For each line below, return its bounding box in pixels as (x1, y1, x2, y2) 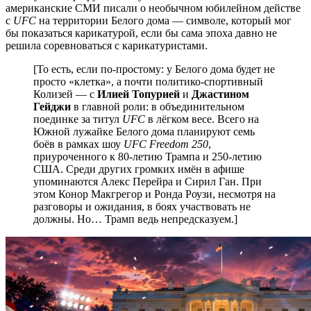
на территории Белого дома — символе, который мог (36, 14, 292, 26)
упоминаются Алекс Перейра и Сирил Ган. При (33, 175, 262, 187)
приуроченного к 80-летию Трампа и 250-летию (33, 150, 262, 162)
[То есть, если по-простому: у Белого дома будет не (33, 62, 275, 75)
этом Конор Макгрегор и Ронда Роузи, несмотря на (33, 187, 276, 200)
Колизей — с (33, 87, 97, 100)
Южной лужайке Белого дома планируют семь (33, 125, 255, 137)
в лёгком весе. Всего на (145, 112, 259, 125)
